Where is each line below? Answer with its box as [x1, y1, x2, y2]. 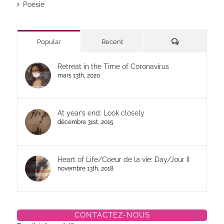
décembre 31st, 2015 [57, 118, 113, 125]
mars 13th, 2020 [57, 71, 100, 79]
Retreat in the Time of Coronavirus [57, 62, 169, 70]
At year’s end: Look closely [57, 108, 144, 117]
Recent [101, 37, 123, 45]
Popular [36, 37, 61, 45]
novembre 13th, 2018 [57, 164, 113, 172]
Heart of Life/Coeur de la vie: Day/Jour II [57, 155, 189, 163]
